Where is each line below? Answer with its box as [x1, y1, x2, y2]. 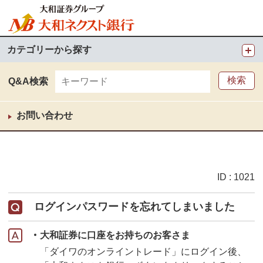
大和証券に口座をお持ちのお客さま [40, 230, 190, 240]
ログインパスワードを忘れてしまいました [34, 201, 235, 213]
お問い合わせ [16, 110, 73, 120]
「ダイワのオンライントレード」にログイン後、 [40, 247, 247, 257]
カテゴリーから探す [7, 45, 92, 55]
